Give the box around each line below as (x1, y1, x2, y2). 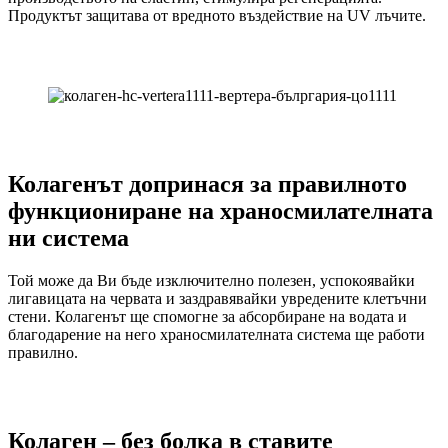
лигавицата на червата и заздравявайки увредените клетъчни (8, 290, 427, 308)
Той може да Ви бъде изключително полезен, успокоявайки (8, 272, 415, 290)
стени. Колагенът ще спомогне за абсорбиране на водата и (8, 308, 407, 326)
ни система (8, 225, 129, 252)
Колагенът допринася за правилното (8, 171, 407, 198)
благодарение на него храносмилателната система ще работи (8, 326, 425, 344)
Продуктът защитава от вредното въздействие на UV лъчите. (8, 7, 426, 25)
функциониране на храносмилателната (8, 198, 433, 225)
